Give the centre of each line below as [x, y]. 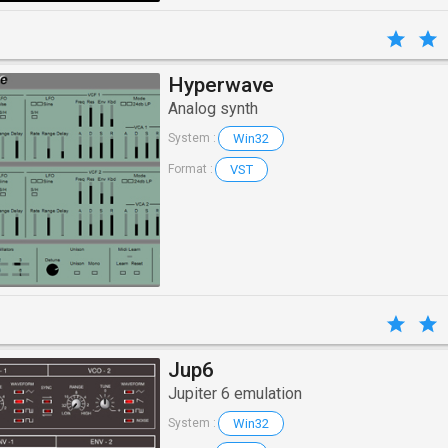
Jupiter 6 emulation [234, 393]
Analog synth [212, 108]
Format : [190, 169]
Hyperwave [220, 84]
